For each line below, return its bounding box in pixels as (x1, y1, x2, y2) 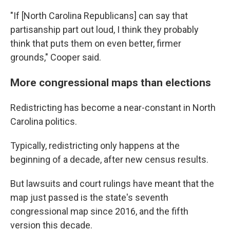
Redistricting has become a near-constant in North (10, 102, 216, 113)
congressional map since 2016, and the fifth (10, 206, 188, 217)
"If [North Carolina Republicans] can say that (10, 10, 188, 21)
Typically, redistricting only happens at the (10, 140, 180, 151)
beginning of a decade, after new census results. (10, 154, 208, 165)
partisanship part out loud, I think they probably (10, 24, 199, 35)
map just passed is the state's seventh (10, 192, 168, 203)
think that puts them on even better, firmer (10, 38, 181, 49)
